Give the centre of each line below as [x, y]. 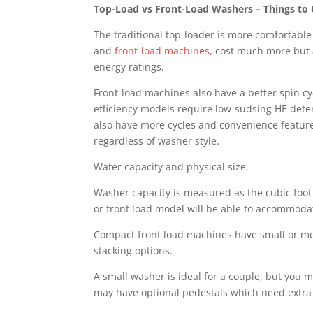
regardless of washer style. [157, 141]
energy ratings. [129, 67]
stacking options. [133, 250]
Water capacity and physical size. [172, 167]
